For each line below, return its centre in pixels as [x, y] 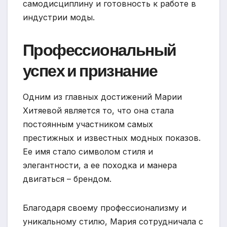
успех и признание [90, 70]
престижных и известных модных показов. [112, 138]
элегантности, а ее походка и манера [100, 165]
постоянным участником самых [88, 124]
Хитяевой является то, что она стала [98, 110]
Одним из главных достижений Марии [102, 97]
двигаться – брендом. [67, 179]
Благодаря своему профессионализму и [105, 207]
